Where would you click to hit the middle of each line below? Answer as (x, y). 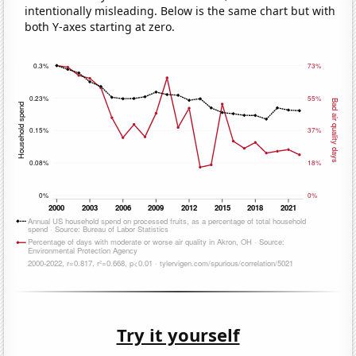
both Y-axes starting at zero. (100, 27)
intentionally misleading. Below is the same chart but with (180, 11)
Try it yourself (178, 334)
